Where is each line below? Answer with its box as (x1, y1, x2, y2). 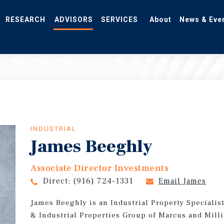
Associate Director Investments (30, 162, 169, 174)
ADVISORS (54, 23, 93, 31)
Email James (158, 176, 206, 186)
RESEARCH (5, 23, 45, 31)
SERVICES (101, 23, 138, 31)
